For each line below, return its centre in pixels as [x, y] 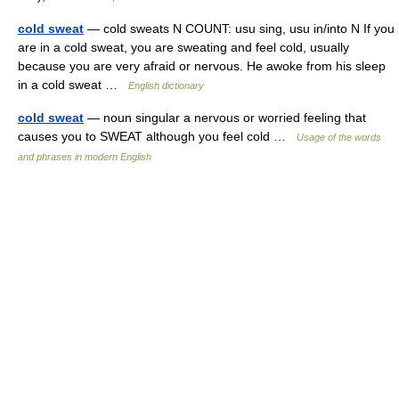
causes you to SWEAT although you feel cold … [157, 137]
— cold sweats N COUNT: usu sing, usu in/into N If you [239, 29]
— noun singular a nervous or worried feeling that [225, 118]
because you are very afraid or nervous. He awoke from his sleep [202, 66]
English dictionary [166, 86]
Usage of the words [339, 138]
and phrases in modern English [85, 157]
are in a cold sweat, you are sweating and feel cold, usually [183, 48]
